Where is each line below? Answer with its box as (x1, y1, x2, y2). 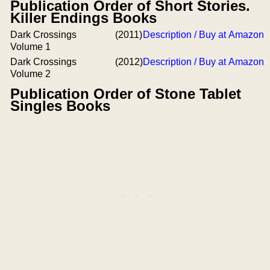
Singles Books (10, 97, 110, 114)
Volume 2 (10, 68, 51, 79)
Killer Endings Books (10, 9, 157, 26)
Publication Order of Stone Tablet (10, 85, 241, 102)
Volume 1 (10, 41, 51, 52)
